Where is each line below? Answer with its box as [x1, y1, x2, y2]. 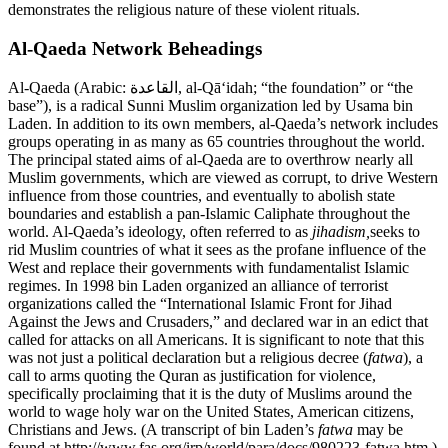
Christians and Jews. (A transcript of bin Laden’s [8, 421, 318, 439]
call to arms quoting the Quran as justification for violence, [8, 367, 376, 385]
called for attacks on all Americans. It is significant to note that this [8, 331, 424, 349]
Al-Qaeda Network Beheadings [8, 37, 262, 59]
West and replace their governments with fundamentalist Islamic [8, 259, 409, 277]
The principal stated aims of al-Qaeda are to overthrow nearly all [8, 151, 413, 169]
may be [353, 421, 403, 439]
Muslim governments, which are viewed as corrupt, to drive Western [8, 169, 438, 187]
